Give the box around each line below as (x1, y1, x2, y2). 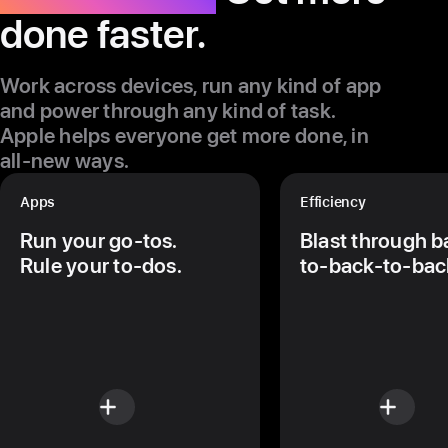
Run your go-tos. (20, 227, 178, 253)
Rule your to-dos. (20, 252, 182, 278)
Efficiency (300, 194, 366, 211)
